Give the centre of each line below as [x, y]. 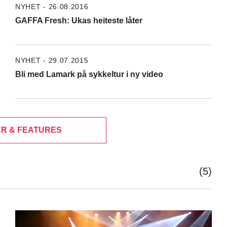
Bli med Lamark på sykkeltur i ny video [89, 74]
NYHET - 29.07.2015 [52, 60]
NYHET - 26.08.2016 [52, 6]
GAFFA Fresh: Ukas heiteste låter [79, 20]
